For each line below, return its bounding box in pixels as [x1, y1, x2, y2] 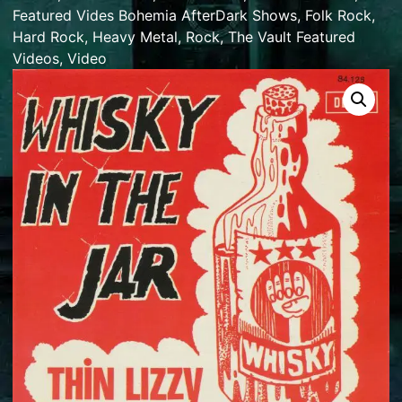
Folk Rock [305, 6, 371, 25]
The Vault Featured [228, 28, 355, 47]
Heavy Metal [92, 28, 178, 47]
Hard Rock [13, 28, 84, 47]
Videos [13, 49, 59, 68]
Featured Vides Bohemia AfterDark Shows [13, 6, 297, 25]
